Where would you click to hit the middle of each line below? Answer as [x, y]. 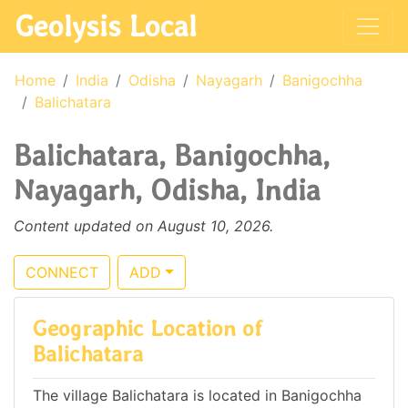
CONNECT [62, 272]
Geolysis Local [106, 26]
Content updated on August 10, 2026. [143, 226]
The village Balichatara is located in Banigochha [197, 396]
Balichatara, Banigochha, [172, 155]
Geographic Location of [148, 328]
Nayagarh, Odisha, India [167, 190]
